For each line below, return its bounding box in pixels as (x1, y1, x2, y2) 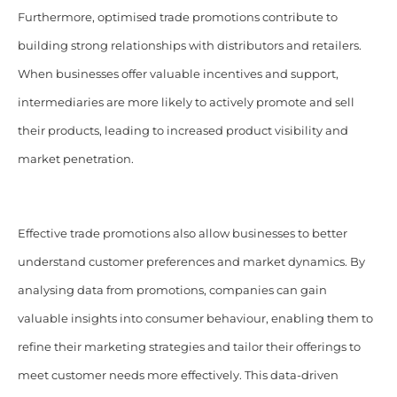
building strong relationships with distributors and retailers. (17, 38, 362, 52)
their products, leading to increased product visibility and (17, 123, 348, 137)
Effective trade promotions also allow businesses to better (17, 226, 347, 240)
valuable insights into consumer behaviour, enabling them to (17, 311, 373, 325)
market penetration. (17, 152, 134, 166)
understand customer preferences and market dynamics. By (17, 254, 365, 269)
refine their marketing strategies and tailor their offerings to (17, 339, 361, 354)
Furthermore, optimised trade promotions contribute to (17, 10, 338, 24)
